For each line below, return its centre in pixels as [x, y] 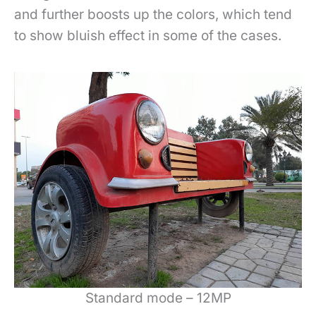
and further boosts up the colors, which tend [153, 14]
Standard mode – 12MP [158, 298]
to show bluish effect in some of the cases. [150, 35]
